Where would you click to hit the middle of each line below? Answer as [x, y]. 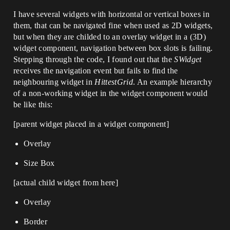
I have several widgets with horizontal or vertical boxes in [111, 14]
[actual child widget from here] [66, 183]
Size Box [39, 163]
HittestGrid [114, 82]
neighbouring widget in [54, 82]
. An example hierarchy [172, 82]
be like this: [33, 104]
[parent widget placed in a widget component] [91, 124]
